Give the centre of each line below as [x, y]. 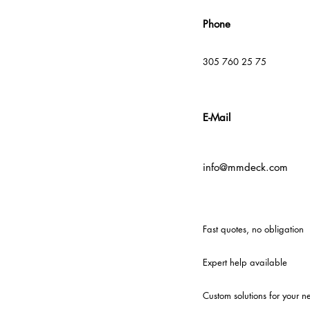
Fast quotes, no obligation [253, 229]
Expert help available [245, 262]
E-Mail [217, 117]
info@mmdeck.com [245, 167]
